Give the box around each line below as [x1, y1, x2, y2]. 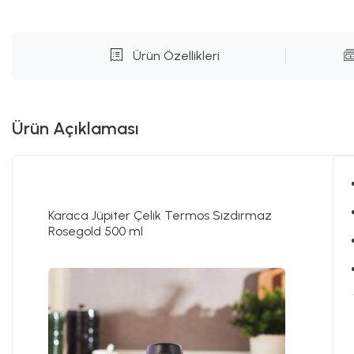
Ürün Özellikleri [132, 48, 220, 63]
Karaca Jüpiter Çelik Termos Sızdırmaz [48, 208, 272, 223]
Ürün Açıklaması [12, 118, 139, 139]
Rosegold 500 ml [48, 224, 143, 239]
